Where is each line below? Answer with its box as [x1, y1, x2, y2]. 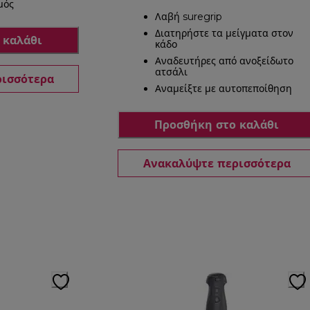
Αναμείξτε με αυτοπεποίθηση [155, 82, 292, 95]
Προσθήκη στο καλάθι [154, 118, 279, 131]
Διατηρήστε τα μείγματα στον [155, 27, 293, 40]
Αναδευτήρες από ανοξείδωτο [155, 55, 293, 68]
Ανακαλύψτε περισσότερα [143, 156, 291, 170]
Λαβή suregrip [155, 10, 222, 24]
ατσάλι [155, 66, 188, 79]
